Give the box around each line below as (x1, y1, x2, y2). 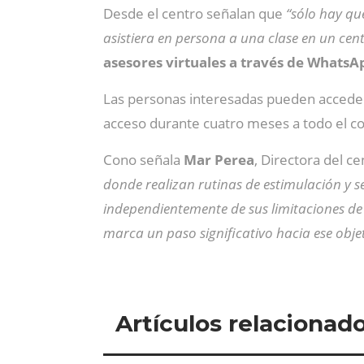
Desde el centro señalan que (103, 4, 283, 23)
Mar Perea (184, 150, 254, 169)
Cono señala (103, 150, 184, 169)
